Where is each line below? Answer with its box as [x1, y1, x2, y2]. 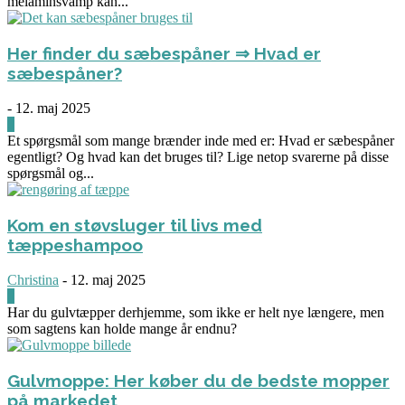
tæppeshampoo [7, 234, 143, 255]
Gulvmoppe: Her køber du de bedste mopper [7, 370, 390, 391]
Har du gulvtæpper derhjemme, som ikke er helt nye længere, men [7, 304, 384, 320]
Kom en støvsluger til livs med [7, 214, 262, 235]
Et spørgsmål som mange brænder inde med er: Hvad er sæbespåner [7, 132, 394, 148]
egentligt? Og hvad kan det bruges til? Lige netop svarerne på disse [7, 148, 389, 165]
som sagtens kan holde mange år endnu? [7, 320, 237, 336]
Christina [7, 271, 59, 287]
